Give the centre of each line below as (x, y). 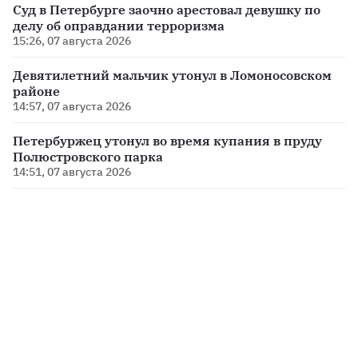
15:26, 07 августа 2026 (72, 41)
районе (36, 91)
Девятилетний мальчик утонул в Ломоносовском (172, 76)
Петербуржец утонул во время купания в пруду (167, 141)
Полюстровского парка (88, 157)
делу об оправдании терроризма (119, 26)
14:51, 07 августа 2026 (72, 172)
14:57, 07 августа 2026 (72, 107)
